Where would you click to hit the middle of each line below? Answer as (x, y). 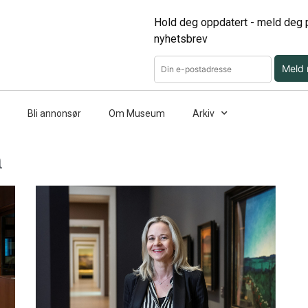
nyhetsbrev (181, 39)
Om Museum (137, 113)
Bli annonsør (54, 113)
